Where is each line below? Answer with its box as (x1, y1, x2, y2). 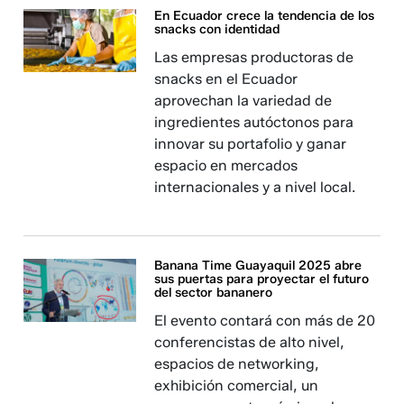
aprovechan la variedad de (154, 92, 333, 109)
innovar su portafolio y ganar (154, 135, 347, 152)
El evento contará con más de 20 (154, 312, 376, 329)
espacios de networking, (154, 355, 320, 372)
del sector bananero (154, 285, 273, 300)
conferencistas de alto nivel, (154, 334, 345, 351)
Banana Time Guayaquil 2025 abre (154, 258, 363, 273)
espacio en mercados (154, 157, 298, 174)
